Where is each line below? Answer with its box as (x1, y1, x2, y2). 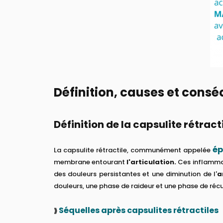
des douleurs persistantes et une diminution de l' (54, 169, 218, 179)
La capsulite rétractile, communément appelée (54, 145, 213, 155)
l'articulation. (126, 157, 177, 167)
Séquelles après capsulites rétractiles (59, 204, 219, 216)
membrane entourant (54, 157, 127, 167)
